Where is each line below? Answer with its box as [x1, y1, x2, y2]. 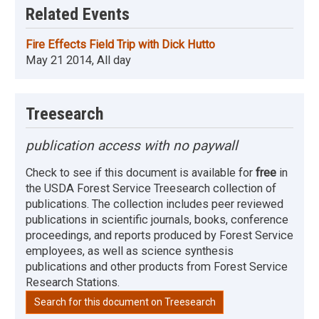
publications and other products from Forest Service [26, 259, 288, 273]
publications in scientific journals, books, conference [26, 212, 288, 226]
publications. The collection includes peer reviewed [26, 197, 283, 211]
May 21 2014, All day [26, 53, 131, 67]
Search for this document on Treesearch [33, 296, 216, 308]
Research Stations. [26, 275, 120, 289]
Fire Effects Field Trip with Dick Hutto [26, 37, 215, 51]
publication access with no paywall [26, 137, 238, 154]
